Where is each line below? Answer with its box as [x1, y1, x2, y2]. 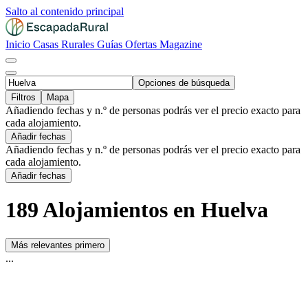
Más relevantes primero [11, 239, 104, 250]
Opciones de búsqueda [138, 78, 230, 88]
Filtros [11, 92, 36, 102]
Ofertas [125, 38, 159, 50]
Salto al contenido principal [5, 5, 124, 17]
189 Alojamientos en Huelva [5, 197, 268, 223]
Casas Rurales [33, 38, 97, 50]
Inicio [5, 38, 33, 50]
